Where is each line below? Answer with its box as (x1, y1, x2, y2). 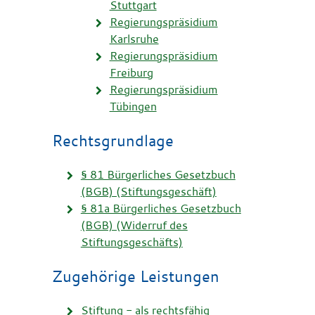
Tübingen (109, 98, 157, 114)
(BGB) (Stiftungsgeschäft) (80, 183, 217, 199)
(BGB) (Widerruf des (80, 217, 188, 233)
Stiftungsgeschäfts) (80, 233, 183, 250)
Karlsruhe (109, 30, 159, 46)
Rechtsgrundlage (52, 129, 174, 150)
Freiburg (109, 64, 153, 80)
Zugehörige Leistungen (52, 265, 219, 286)
